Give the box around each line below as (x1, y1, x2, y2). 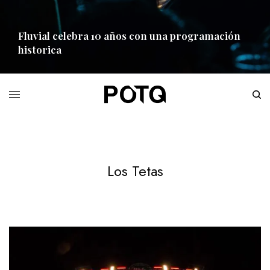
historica (18, 43, 61, 56)
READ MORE (18, 75, 55, 84)
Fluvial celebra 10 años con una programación (18, 29, 240, 42)
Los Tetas (107, 160, 163, 181)
